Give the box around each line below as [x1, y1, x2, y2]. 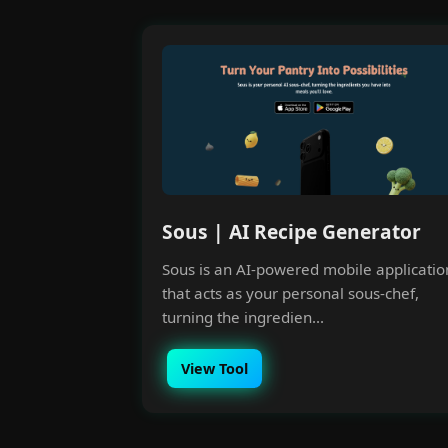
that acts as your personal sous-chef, [162, 283, 419, 303]
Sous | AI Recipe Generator [162, 218, 421, 245]
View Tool [181, 359, 248, 378]
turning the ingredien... [162, 307, 324, 327]
